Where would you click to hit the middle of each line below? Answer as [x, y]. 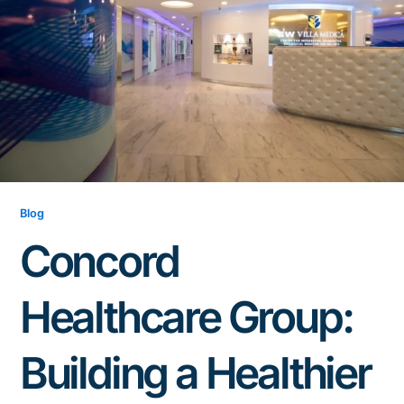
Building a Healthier [195, 373]
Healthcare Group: [186, 317]
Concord [99, 262]
